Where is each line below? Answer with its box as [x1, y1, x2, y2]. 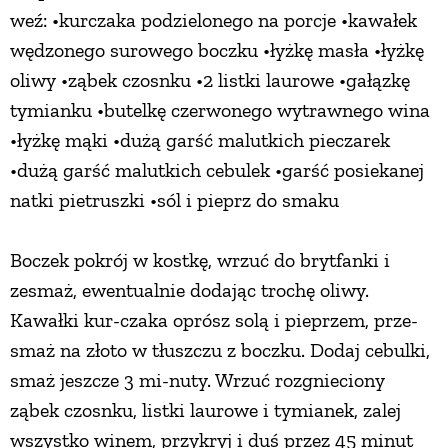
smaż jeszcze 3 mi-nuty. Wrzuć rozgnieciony [10, 368, 385, 393]
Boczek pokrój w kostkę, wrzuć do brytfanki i [10, 248, 390, 273]
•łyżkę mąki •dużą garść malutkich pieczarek [10, 128, 390, 153]
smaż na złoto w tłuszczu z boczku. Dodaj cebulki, [10, 338, 430, 363]
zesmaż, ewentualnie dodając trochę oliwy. [10, 278, 369, 303]
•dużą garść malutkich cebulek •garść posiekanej [10, 158, 424, 183]
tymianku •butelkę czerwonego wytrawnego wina [10, 98, 430, 123]
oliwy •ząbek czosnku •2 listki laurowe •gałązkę [10, 68, 410, 93]
